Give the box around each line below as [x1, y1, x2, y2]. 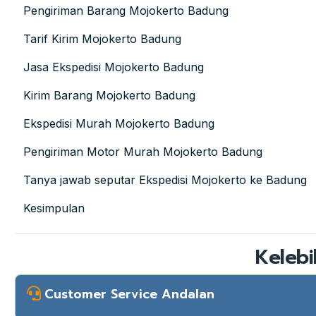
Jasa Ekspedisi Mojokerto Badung [23, 60, 204, 75]
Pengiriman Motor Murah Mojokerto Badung [23, 145, 262, 159]
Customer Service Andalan [44, 285, 214, 304]
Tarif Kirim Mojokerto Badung [23, 32, 181, 47]
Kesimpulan [23, 201, 85, 216]
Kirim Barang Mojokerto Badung [23, 88, 195, 103]
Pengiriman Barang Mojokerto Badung [23, 4, 229, 18]
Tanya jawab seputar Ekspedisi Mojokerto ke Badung [23, 173, 307, 188]
